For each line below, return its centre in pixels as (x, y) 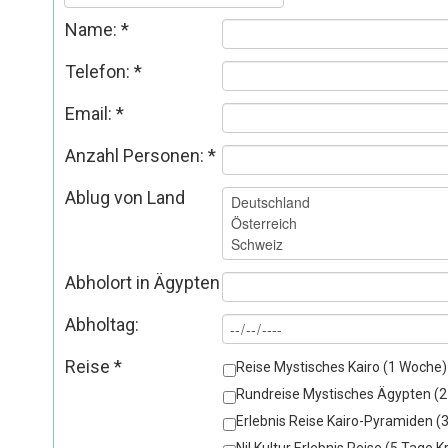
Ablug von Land (124, 197)
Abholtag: (101, 324)
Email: (90, 113)
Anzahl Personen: (136, 155)
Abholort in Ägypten (142, 282)
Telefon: (99, 71)
